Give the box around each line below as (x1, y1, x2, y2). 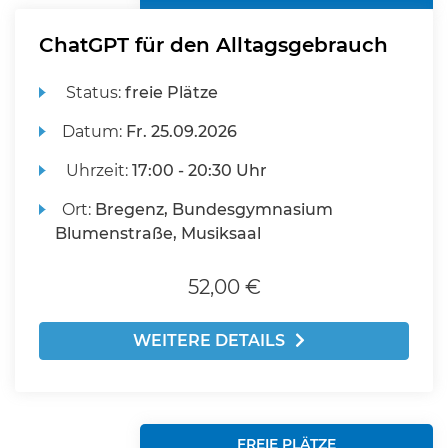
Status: (62, 83, 126, 102)
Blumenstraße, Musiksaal (55, 224, 261, 243)
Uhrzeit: (62, 161, 133, 180)
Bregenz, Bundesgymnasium (95, 200, 334, 219)
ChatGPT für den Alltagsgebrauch (39, 33, 388, 57)
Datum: (62, 122, 127, 141)
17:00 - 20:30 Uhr (132, 161, 268, 180)
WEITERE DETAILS (133, 331, 285, 350)
